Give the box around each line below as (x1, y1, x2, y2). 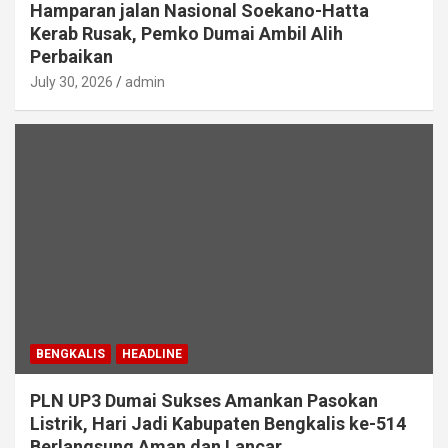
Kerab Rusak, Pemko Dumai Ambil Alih (30, 22, 343, 44)
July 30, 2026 (30, 73, 113, 90)
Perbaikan (30, 45, 117, 67)
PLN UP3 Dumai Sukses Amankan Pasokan (30, 390, 378, 412)
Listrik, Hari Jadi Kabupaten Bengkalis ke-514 (30, 413, 406, 435)
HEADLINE (122, 347, 182, 362)
